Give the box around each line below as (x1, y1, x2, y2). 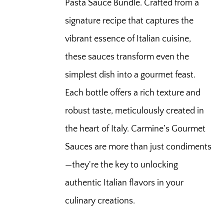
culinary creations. (65, 195, 135, 206)
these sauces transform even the (65, 51, 189, 62)
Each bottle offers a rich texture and (65, 87, 201, 98)
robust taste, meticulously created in (65, 105, 204, 116)
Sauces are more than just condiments (65, 141, 212, 152)
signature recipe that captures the (65, 15, 194, 26)
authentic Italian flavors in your (65, 177, 184, 188)
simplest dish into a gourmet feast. (65, 69, 196, 80)
